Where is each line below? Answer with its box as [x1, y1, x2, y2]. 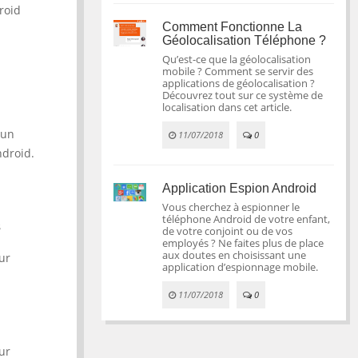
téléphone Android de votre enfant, [162, 212, 331, 226]
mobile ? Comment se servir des [162, 64, 314, 78]
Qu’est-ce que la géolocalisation [162, 52, 312, 66]
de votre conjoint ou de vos [162, 224, 293, 238]
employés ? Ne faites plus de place [162, 236, 324, 250]
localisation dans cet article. [162, 100, 292, 114]
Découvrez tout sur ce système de [162, 88, 324, 102]
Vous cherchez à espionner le [162, 200, 300, 214]
